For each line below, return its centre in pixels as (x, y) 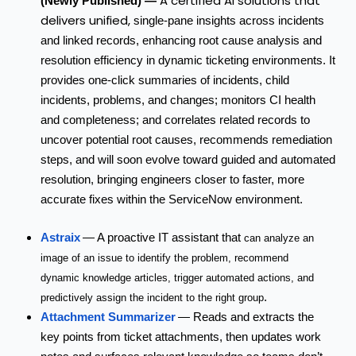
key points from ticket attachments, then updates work (181, 337)
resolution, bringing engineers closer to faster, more (172, 180)
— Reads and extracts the (246, 317)
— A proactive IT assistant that (163, 237)
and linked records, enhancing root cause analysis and (181, 41)
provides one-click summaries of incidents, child (165, 81)
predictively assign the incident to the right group (152, 297)
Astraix (60, 237)
